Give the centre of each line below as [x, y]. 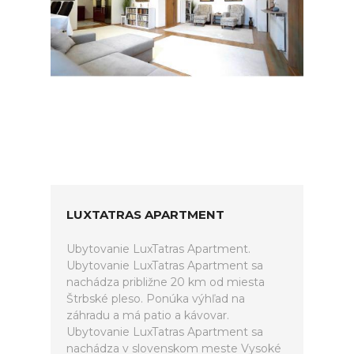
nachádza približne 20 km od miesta [166, 282]
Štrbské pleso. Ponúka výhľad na [156, 299]
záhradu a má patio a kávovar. [148, 315]
